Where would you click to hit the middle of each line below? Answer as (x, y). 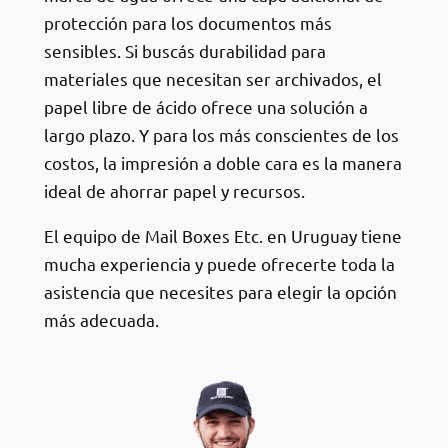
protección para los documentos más (187, 22)
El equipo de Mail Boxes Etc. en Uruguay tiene (222, 235)
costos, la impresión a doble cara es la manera (222, 162)
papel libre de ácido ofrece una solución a (205, 106)
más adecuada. (101, 319)
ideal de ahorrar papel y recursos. (174, 190)
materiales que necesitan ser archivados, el (212, 78)
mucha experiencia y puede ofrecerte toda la (219, 263)
